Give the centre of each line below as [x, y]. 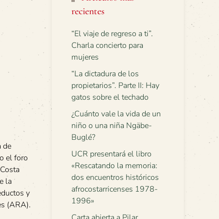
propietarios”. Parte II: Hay [115, 86]
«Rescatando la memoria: [114, 166]
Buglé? [83, 137]
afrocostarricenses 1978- [115, 189]
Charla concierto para [107, 45]
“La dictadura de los [105, 74]
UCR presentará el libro [111, 154]
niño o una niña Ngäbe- [112, 126]
